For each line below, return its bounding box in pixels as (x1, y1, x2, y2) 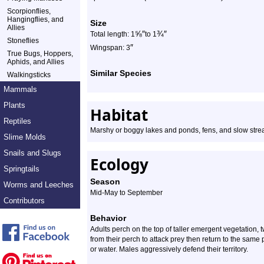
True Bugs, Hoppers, (7, 49, 73, 58)
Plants (4, 101, 25, 110)
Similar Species (90, 68, 151, 78)
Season (90, 177, 120, 186)
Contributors (4, 196, 45, 205)
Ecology (90, 154, 148, 175)
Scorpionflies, (7, 7, 51, 15)
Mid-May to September (90, 189, 163, 197)
